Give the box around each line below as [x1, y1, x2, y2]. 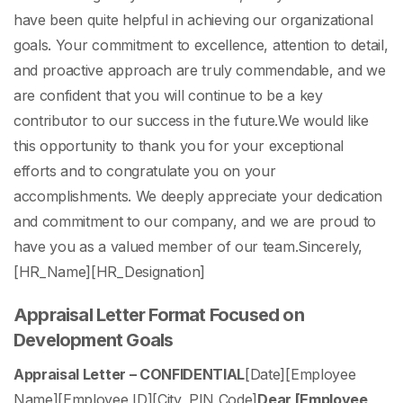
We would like [277, 112, 369, 130]
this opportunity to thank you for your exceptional [13, 137, 344, 156]
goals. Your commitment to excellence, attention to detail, [13, 36, 389, 55]
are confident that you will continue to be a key [13, 86, 323, 105]
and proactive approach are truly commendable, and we [13, 61, 386, 80]
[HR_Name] [13, 263, 92, 282]
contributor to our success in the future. [13, 112, 278, 130]
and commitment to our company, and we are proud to [13, 212, 376, 231]
